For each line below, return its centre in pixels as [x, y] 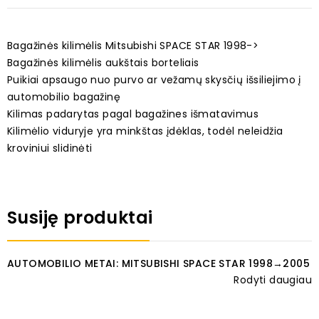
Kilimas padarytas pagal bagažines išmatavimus [133, 114]
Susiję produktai [80, 218]
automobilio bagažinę [64, 97]
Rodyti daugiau [273, 280]
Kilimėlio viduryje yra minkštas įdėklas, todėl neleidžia [145, 131]
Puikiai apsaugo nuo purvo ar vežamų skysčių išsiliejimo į [154, 80]
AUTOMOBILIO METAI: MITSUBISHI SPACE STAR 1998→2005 [158, 264]
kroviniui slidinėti [50, 148]
